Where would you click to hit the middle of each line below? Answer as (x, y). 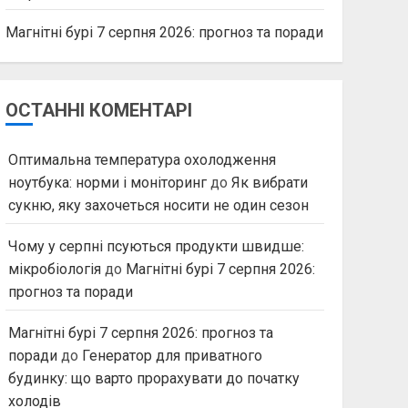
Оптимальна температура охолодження (142, 160)
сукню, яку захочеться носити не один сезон (158, 205)
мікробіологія (54, 269)
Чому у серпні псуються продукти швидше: (156, 246)
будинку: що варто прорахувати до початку (153, 378)
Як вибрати (269, 183)
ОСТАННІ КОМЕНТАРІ (98, 110)
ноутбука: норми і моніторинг (107, 183)
